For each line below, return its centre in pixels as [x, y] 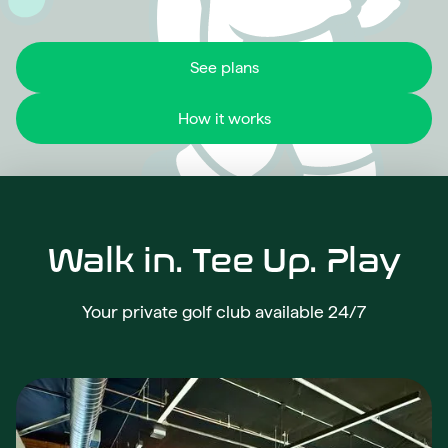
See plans [224, 67]
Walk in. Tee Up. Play [224, 260]
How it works [224, 118]
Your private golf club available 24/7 [224, 312]
